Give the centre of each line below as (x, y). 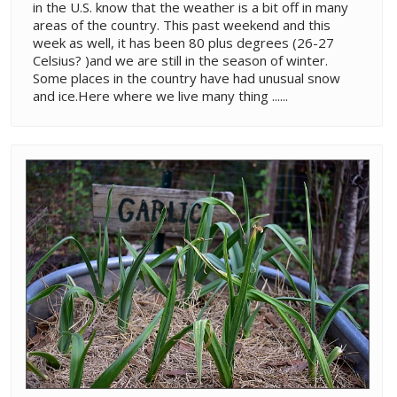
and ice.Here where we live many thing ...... (160, 96)
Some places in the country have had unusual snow (187, 78)
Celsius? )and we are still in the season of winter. (180, 61)
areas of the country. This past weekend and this (182, 25)
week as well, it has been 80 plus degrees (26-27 (183, 43)
